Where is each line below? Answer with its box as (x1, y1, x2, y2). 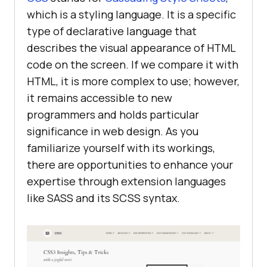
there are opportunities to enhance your (27, 157, 233, 172)
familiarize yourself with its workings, (27, 141, 215, 156)
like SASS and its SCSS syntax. (27, 191, 180, 206)
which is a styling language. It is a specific (27, 7, 236, 22)
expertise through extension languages (27, 174, 226, 189)
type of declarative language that (27, 24, 197, 39)
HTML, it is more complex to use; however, (27, 74, 240, 89)
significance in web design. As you (27, 124, 198, 139)
